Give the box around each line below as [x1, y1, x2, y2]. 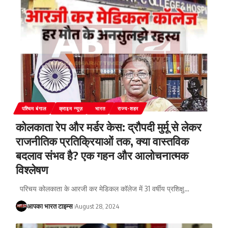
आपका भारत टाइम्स [26, 202, 73, 210]
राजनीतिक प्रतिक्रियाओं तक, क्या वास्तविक [15, 133, 189, 148]
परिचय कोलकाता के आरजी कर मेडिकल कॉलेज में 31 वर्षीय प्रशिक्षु [15, 184, 184, 193]
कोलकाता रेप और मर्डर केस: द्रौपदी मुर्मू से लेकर [15, 119, 202, 134]
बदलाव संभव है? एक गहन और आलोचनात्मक [15, 148, 188, 162]
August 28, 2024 [74, 202, 119, 210]
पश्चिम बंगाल [21, 105, 47, 111]
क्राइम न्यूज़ [59, 105, 83, 111]
